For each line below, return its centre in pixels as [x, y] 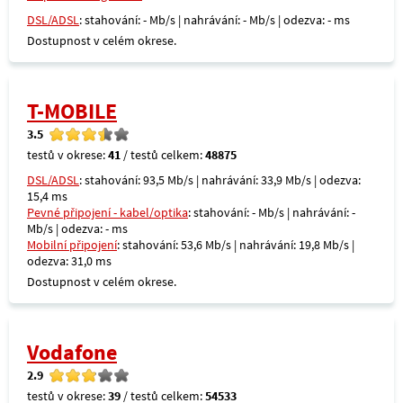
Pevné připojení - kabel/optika [107, 212]
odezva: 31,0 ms [69, 261]
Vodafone [72, 352]
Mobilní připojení [72, 245]
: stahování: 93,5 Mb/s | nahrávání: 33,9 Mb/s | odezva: [220, 180]
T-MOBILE [72, 111]
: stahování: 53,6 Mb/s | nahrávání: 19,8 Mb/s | [236, 245]
